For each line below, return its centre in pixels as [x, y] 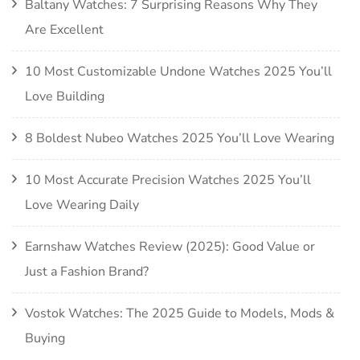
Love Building [65, 97]
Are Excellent [64, 30]
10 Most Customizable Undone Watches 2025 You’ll [178, 72]
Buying [45, 339]
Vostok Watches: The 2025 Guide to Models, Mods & [180, 314]
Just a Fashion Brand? [87, 272]
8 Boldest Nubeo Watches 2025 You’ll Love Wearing [180, 139]
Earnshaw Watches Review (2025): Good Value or [170, 247]
